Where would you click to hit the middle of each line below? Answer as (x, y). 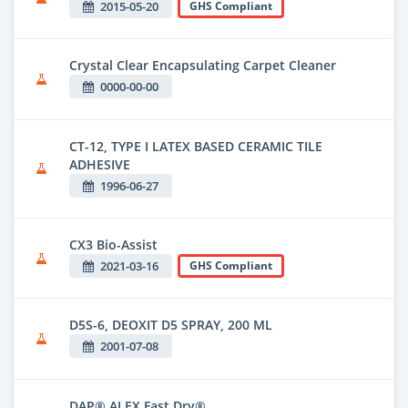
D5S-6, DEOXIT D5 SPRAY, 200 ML (171, 325)
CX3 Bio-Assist (113, 245)
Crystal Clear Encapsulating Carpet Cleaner (203, 66)
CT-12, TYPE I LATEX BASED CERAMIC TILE (196, 146)
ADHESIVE (100, 164)
